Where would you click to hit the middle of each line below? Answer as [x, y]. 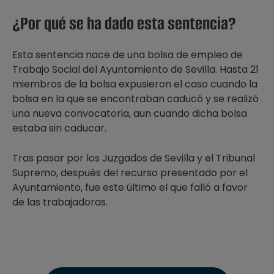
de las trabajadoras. [60, 202]
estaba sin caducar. [59, 128]
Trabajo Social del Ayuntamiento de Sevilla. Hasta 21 [135, 69]
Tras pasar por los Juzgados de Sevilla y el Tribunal [134, 158]
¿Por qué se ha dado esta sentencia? [124, 24]
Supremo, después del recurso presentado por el [130, 173]
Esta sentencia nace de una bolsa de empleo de [128, 55]
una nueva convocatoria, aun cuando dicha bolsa [130, 113]
